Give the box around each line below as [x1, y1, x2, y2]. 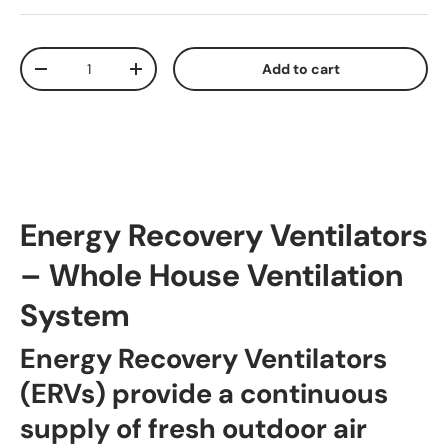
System [20, 295, 130, 336]
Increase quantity [135, 67, 258, 85]
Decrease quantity [40, 67, 167, 85]
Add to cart [261, 60, 340, 78]
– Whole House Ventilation [20, 255, 403, 296]
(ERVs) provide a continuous [20, 376, 388, 413]
